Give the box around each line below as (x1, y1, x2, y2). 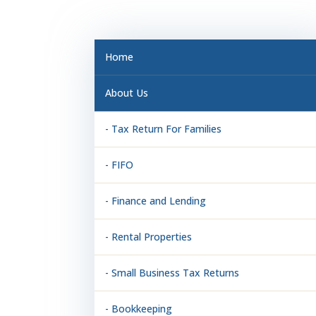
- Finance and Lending (105, 193, 207, 207)
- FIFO (105, 157, 134, 171)
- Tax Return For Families (105, 121, 222, 135)
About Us (105, 85, 149, 99)
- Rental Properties (105, 229, 193, 243)
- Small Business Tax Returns (105, 265, 240, 279)
